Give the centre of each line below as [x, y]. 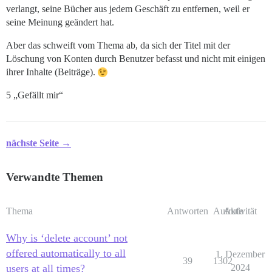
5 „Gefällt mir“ [35, 95]
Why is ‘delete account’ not [67, 238]
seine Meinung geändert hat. [60, 22]
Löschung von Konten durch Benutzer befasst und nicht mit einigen [136, 59]
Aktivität [240, 211]
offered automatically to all [66, 253]
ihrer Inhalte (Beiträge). [52, 72]
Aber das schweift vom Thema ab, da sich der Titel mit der [118, 46]
